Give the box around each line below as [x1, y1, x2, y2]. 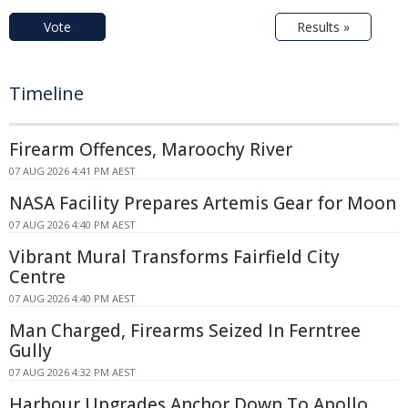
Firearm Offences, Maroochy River [9, 138, 292, 162]
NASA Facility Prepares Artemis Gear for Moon [9, 191, 396, 216]
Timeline [9, 81, 84, 107]
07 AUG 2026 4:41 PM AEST [9, 164, 136, 178]
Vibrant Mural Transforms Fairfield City [9, 245, 340, 270]
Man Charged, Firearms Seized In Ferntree [9, 319, 361, 343]
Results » [297, 18, 350, 36]
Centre [9, 265, 66, 290]
